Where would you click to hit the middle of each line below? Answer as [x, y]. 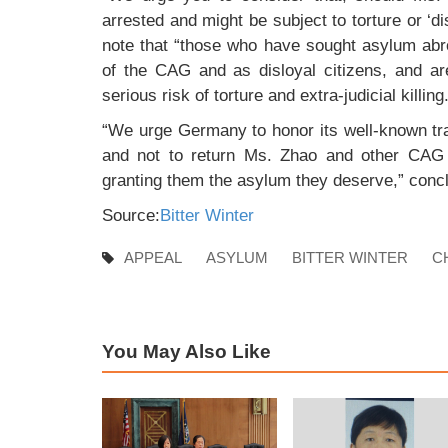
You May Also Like [186, 351]
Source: [131, 215]
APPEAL [153, 257]
